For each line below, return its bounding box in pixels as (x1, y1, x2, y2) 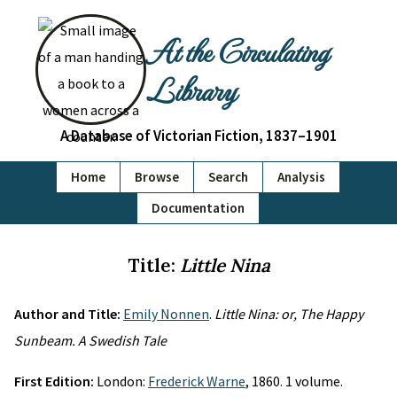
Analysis (277, 168, 325, 185)
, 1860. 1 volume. (245, 372, 343, 390)
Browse (135, 168, 179, 185)
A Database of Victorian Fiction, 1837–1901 (59, 126, 338, 145)
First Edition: (14, 372, 97, 390)
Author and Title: (14, 305, 123, 323)
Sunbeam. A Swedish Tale (14, 331, 167, 349)
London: (97, 372, 148, 390)
